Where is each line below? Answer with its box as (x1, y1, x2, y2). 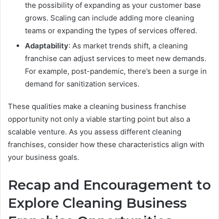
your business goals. (8, 152, 79, 162)
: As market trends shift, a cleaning (68, 41, 188, 50)
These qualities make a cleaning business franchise (8, 101, 186, 111)
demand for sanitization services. (25, 79, 139, 88)
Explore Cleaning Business (8, 195, 187, 211)
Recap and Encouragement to (8, 176, 211, 193)
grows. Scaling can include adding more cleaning (25, 13, 194, 22)
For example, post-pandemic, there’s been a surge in (25, 66, 207, 76)
